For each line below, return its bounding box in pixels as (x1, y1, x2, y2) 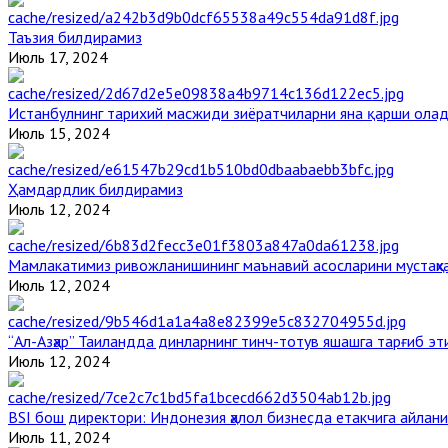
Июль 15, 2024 (8, 122, 110, 143)
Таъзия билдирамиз (8, 26, 142, 47)
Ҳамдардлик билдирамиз (8, 178, 183, 199)
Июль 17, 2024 (8, 46, 108, 67)
